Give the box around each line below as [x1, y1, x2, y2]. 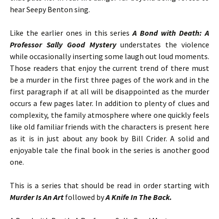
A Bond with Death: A [132, 28, 210, 38]
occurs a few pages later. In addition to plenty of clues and [10, 98, 209, 108]
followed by [64, 192, 106, 202]
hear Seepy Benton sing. [10, 4, 90, 14]
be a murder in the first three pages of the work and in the [10, 75, 209, 85]
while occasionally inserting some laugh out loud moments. [10, 51, 209, 61]
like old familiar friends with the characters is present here [10, 122, 209, 131]
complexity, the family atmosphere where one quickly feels [10, 110, 209, 120]
